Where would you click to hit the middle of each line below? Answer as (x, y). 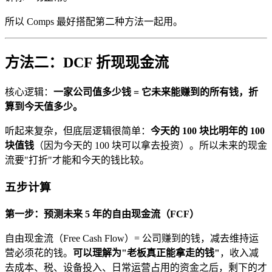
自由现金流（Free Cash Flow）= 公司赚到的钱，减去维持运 (132, 238)
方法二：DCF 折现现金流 (87, 63)
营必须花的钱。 (39, 253)
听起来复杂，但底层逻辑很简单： (78, 131)
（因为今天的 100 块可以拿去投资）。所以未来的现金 (151, 146)
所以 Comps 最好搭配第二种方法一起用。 (94, 21)
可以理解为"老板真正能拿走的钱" (146, 253)
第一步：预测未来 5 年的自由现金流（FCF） (102, 214)
